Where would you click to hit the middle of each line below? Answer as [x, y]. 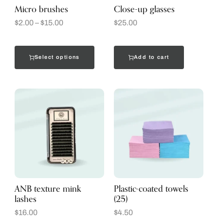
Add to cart [152, 57]
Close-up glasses [144, 9]
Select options [57, 57]
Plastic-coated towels [151, 189]
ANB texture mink [48, 189]
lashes [26, 199]
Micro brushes [41, 9]
